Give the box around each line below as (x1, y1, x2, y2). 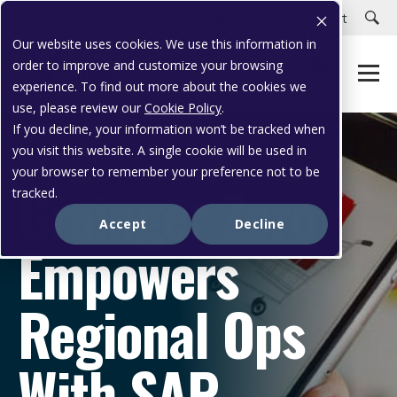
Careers (67, 9, 112, 27)
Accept (99, 215, 147, 233)
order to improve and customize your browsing (12, 57, 283, 74)
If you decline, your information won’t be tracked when (12, 121, 325, 137)
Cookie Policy (144, 99, 222, 116)
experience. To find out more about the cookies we (12, 78, 307, 95)
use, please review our (12, 99, 144, 116)
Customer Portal (129, 9, 224, 27)
